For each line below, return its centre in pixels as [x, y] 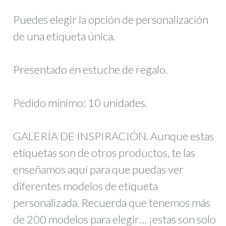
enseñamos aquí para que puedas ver [99, 169]
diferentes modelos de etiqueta [86, 186]
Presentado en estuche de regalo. [91, 70]
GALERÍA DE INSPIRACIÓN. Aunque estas [114, 136]
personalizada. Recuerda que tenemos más [112, 203]
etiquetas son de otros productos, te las [104, 153]
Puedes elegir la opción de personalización [111, 20]
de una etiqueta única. [64, 36]
